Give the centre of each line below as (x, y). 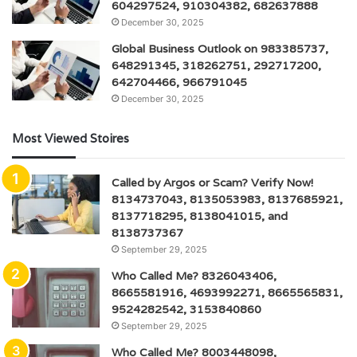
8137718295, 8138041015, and (200, 216)
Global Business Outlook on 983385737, (220, 48)
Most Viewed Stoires (71, 138)
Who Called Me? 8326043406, (194, 275)
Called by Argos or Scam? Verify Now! (212, 182)
